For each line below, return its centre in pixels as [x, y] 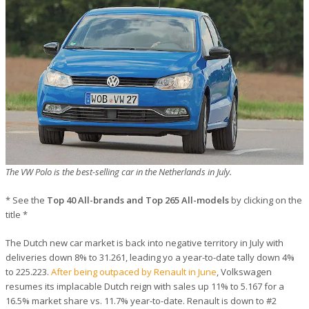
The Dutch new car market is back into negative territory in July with [144, 242]
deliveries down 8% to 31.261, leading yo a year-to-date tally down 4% [150, 257]
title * [17, 214]
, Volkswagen [244, 271]
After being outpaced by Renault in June [134, 271]
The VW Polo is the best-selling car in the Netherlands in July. [120, 171]
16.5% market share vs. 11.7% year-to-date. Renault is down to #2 [141, 300]
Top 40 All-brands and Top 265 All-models [138, 200]
